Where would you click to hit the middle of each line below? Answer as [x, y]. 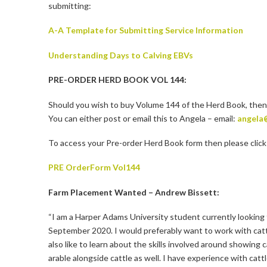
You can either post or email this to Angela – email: [142, 118]
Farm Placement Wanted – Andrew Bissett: [133, 192]
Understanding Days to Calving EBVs [120, 55]
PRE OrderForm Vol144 [94, 167]
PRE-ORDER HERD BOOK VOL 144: [117, 80]
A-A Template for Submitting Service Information [145, 30]
